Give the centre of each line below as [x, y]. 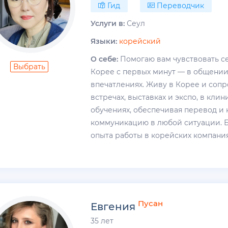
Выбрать [30, 67]
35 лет [102, 221]
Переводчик [180, 6]
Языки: [104, 41]
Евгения [113, 206]
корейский [140, 41]
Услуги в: [108, 24]
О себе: [105, 59]
